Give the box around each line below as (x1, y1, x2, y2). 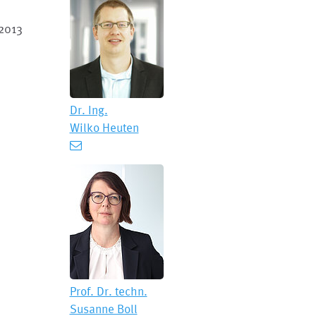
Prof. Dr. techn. (69, 284, 147, 298)
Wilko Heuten (69, 121, 139, 134)
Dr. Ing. (69, 103, 108, 116)
